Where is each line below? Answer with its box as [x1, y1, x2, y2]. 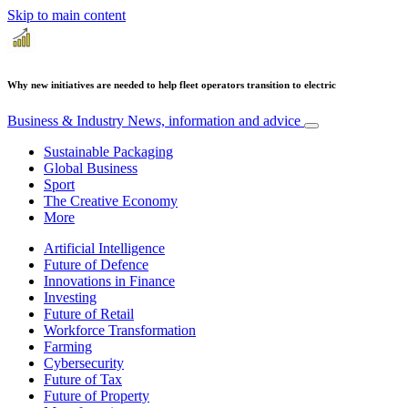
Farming [44, 338, 92, 354]
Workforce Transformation [44, 321, 196, 338]
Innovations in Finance [44, 272, 175, 289]
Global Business [44, 159, 138, 176]
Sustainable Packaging [44, 143, 173, 159]
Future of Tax [44, 371, 122, 387]
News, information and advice [127, 112, 301, 128]
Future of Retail [44, 305, 134, 321]
